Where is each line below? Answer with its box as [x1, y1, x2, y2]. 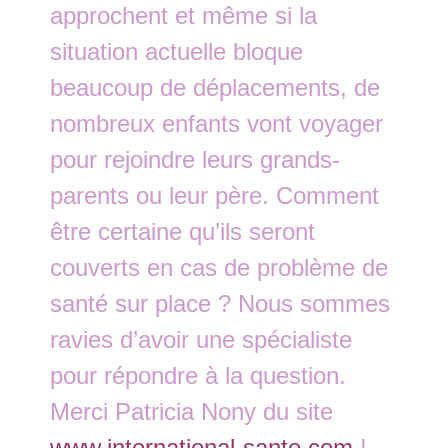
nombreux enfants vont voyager [50, 109, 384, 137]
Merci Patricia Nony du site [50, 397, 334, 425]
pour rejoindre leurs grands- [50, 145, 341, 173]
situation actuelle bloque [50, 37, 304, 65]
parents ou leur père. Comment [50, 181, 380, 209]
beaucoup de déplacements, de [50, 73, 381, 101]
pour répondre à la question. [50, 361, 347, 389]
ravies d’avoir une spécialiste [50, 325, 353, 353]
